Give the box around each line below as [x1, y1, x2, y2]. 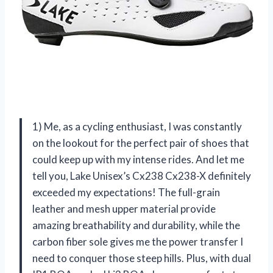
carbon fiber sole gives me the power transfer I [32, 235, 243, 248]
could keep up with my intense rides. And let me [32, 152, 244, 166]
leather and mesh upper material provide [32, 202, 216, 215]
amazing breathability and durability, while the [32, 218, 240, 232]
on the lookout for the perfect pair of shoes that [32, 136, 249, 149]
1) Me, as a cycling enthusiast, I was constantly [32, 119, 242, 133]
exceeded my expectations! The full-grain [32, 185, 220, 199]
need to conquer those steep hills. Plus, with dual [32, 251, 251, 264]
